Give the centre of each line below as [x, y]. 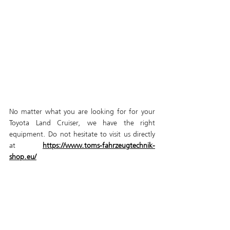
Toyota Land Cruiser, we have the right [82, 123]
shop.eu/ [23, 157]
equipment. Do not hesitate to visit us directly [82, 134]
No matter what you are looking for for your [82, 112]
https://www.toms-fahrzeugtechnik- [99, 146]
